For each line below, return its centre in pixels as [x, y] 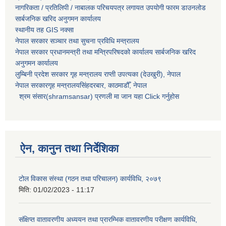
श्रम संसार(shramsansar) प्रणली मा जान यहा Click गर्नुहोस [97, 97]
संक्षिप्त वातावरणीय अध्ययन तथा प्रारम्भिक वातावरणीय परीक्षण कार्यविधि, [108, 220]
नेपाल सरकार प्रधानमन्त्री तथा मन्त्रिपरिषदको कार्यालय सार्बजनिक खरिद [105, 52]
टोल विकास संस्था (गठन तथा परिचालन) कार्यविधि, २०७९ [90, 179]
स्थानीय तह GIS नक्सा [44, 30]
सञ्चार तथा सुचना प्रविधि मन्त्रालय [94, 41]
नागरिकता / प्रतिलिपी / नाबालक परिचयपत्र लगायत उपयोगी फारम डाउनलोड [110, 8]
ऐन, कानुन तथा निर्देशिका [69, 149]
